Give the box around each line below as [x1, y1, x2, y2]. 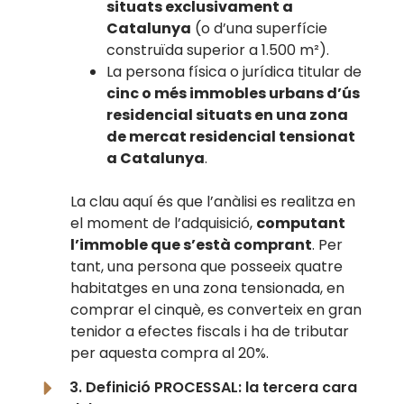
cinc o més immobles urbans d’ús [106, 82, 361, 104]
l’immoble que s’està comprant [70, 234, 313, 255]
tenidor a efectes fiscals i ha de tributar [70, 320, 350, 342]
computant [256, 212, 346, 234]
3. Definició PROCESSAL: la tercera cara [69, 377, 358, 399]
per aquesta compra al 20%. [70, 342, 270, 363]
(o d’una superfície [191, 17, 328, 39]
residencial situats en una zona [106, 104, 349, 125]
